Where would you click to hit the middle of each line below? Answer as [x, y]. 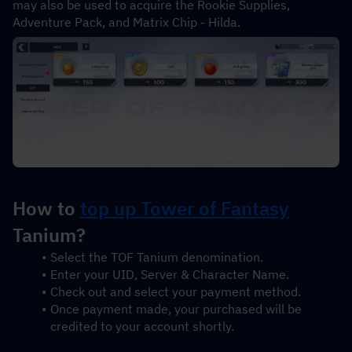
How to [46, 209]
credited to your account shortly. [142, 326]
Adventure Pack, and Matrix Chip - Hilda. [126, 22]
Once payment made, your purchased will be [176, 309]
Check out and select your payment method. [175, 292]
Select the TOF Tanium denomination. [156, 257]
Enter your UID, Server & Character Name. [169, 275]
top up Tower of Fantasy [185, 209]
